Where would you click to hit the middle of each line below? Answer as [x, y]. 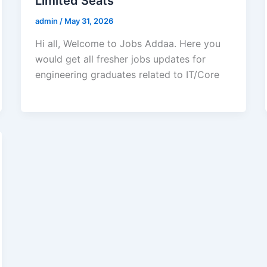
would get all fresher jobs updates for [120, 59]
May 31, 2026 [89, 21]
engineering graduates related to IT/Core [127, 74]
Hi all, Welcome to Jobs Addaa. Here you [128, 43]
